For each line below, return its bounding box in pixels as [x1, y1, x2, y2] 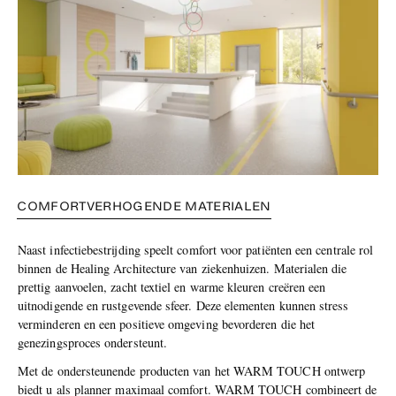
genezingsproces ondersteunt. [18, 333, 168, 351]
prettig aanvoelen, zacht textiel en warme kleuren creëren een [18, 278, 326, 295]
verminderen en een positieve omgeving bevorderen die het [18, 315, 316, 332]
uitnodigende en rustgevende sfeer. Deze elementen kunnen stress [18, 296, 349, 314]
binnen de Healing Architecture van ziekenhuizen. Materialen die [18, 259, 347, 277]
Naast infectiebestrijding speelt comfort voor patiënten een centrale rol [18, 240, 374, 258]
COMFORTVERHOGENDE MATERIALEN [17, 197, 271, 215]
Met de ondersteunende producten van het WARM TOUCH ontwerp [18, 362, 366, 380]
